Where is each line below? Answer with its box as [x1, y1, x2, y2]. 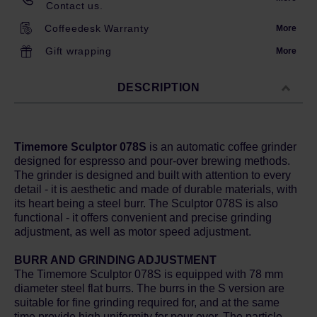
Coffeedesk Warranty [45, 23, 149, 34]
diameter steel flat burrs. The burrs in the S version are [14, 282, 284, 294]
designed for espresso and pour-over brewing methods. [14, 155, 290, 167]
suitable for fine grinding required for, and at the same [14, 296, 279, 309]
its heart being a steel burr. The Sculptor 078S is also [14, 197, 278, 209]
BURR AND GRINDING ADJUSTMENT [14, 254, 217, 266]
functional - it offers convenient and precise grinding [14, 212, 272, 224]
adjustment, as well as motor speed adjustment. [14, 226, 251, 238]
